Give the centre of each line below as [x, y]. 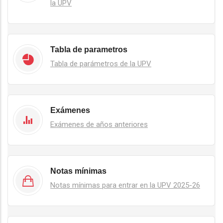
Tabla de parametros [89, 49]
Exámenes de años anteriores [99, 124]
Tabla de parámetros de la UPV [101, 63]
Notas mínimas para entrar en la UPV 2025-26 [125, 185]
